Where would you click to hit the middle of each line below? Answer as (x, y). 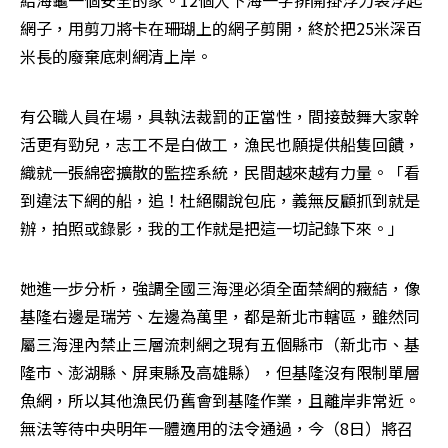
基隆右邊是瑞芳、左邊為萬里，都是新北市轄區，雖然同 (220, 316)
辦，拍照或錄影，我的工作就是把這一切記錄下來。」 (212, 228)
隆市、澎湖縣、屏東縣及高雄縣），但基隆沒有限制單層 (220, 372)
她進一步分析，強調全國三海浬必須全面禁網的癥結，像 (220, 288)
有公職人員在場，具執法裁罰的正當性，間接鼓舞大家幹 (220, 116)
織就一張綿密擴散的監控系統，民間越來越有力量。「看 (220, 172)
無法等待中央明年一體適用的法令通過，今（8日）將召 (216, 428)
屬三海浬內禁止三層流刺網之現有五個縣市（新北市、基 (220, 344)
